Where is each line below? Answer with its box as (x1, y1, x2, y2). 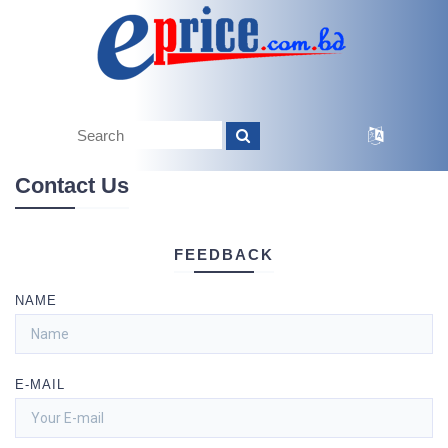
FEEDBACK (174, 246, 274, 263)
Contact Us (15, 173, 129, 198)
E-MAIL (15, 376, 65, 392)
